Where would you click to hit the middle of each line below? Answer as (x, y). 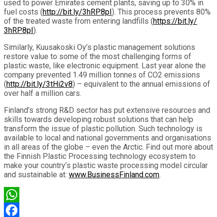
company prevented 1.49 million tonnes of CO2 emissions (102, 75)
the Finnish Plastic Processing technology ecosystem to (100, 156)
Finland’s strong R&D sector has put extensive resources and (107, 110)
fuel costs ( (23, 12)
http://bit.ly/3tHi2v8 (39, 84)
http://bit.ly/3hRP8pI (77, 12)
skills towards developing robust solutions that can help (99, 119)
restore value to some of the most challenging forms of (98, 56)
